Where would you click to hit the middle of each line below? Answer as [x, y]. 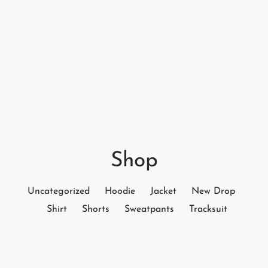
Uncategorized [58, 192]
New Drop [213, 192]
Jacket [163, 192]
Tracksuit [208, 210]
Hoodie [120, 192]
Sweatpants [149, 210]
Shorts [96, 210]
